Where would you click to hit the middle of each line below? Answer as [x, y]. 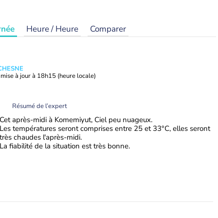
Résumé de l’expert [40, 106]
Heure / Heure [52, 29]
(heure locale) [77, 76]
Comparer [108, 29]
